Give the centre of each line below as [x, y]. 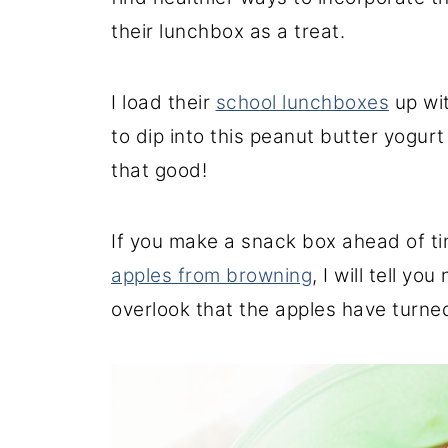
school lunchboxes [302, 102]
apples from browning [211, 275]
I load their [163, 102]
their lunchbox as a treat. [228, 31]
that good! [159, 170]
